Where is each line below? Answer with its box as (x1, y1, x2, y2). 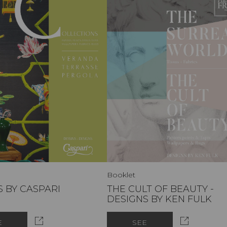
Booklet (106, 170, 135, 179)
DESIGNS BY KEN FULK (106, 193, 212, 205)
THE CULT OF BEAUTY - (106, 183, 214, 195)
